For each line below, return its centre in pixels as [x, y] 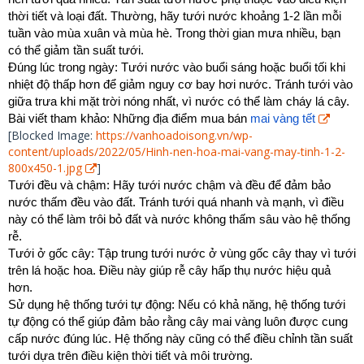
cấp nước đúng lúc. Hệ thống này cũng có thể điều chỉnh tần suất [180, 339]
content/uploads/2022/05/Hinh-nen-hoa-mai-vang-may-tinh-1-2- [177, 152]
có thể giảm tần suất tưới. [76, 50]
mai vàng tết [283, 119]
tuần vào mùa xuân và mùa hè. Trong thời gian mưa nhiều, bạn [174, 33]
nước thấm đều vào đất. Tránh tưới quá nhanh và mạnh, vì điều [176, 202]
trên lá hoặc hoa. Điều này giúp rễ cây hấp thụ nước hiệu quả [169, 271]
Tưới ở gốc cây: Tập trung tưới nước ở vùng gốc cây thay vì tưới [182, 253]
